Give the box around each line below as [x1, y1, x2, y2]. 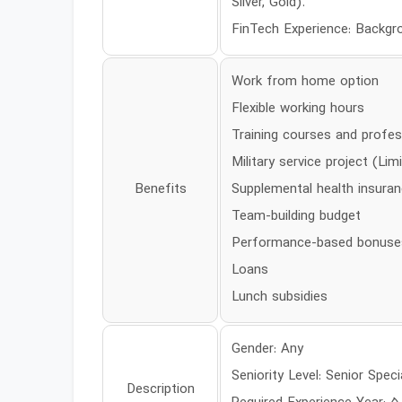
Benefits [134, 179, 187, 200]
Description [126, 380, 195, 400]
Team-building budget [232, 206, 361, 227]
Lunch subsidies [232, 287, 328, 308]
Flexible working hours [232, 99, 364, 119]
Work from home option [232, 72, 379, 92]
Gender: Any [232, 339, 303, 360]
